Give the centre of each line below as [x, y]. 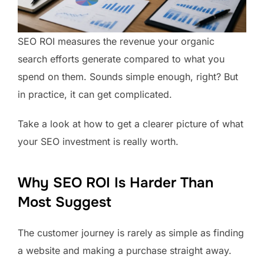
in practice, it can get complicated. [96, 94]
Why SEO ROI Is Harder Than [115, 182]
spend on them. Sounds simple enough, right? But [128, 76]
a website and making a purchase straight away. [126, 250]
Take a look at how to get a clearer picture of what [131, 123]
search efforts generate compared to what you [121, 59]
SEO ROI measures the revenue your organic [116, 41]
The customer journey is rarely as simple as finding [131, 232]
